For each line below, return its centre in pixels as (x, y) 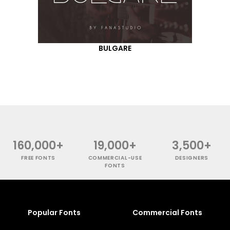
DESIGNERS (191, 158)
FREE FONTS (39, 158)
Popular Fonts (54, 212)
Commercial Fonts (167, 212)
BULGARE (115, 48)
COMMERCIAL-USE (115, 158)
